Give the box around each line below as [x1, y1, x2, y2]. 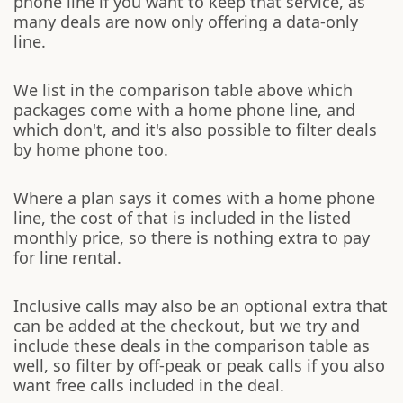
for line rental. [13, 246, 121, 268]
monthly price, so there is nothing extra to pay [13, 227, 370, 248]
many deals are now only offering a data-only [13, 11, 358, 32]
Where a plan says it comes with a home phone [13, 187, 375, 209]
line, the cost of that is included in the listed [13, 207, 351, 228]
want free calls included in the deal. [13, 374, 284, 396]
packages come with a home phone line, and [13, 99, 355, 121]
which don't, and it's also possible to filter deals [13, 119, 377, 140]
